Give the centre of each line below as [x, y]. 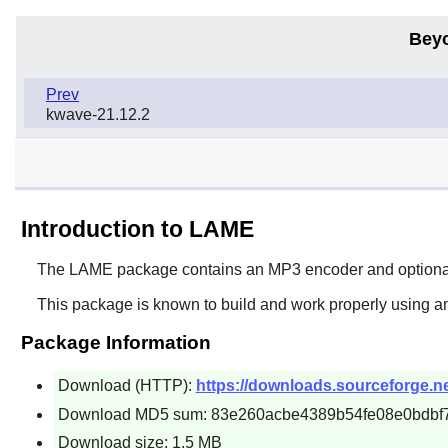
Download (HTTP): [126, 385]
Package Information [115, 342]
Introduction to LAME [137, 228]
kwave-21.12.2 [98, 114]
